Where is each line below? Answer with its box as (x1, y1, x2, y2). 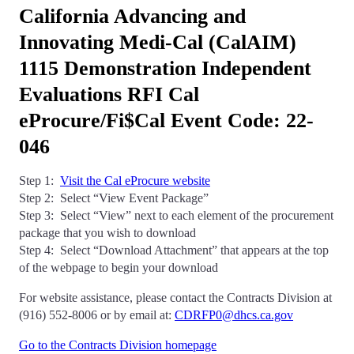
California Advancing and (19, 5, 246, 28)
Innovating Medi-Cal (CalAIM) (19, 31, 296, 54)
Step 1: (19, 174, 60, 187)
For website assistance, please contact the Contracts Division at (19, 291, 332, 304)
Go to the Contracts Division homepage (19, 338, 217, 352)
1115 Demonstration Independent (19, 57, 311, 80)
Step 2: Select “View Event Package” (19, 191, 209, 205)
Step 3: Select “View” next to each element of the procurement (19, 209, 333, 222)
